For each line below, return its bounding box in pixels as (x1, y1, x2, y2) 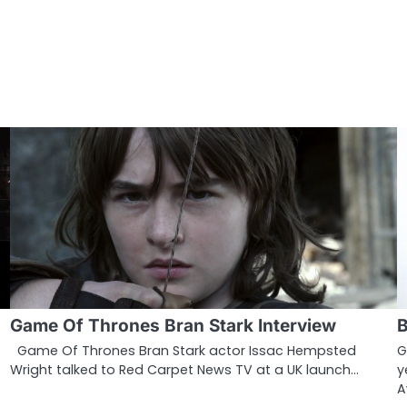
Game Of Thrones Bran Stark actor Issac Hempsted (9, 341, 356, 360)
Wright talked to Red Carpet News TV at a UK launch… (9, 360, 359, 379)
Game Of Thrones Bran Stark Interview (9, 314, 336, 336)
